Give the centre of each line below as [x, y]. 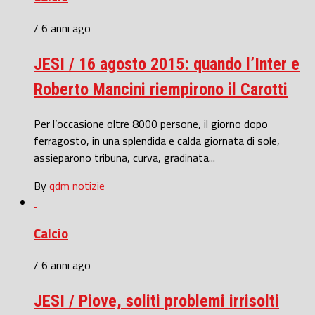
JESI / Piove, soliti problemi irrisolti [156, 301]
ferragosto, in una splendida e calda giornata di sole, [157, 140]
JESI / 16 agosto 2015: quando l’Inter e [167, 64]
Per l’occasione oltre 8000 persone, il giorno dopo [151, 123]
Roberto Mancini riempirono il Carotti [161, 89]
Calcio [51, 234]
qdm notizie [77, 185]
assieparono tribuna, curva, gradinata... [124, 157]
